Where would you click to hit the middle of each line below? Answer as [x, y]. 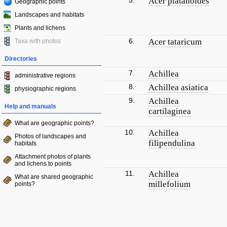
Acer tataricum [175, 42]
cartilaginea [170, 111]
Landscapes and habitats [49, 15]
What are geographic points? [54, 123]
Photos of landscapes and [50, 136]
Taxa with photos [38, 41]
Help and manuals [30, 106]
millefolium [169, 184]
